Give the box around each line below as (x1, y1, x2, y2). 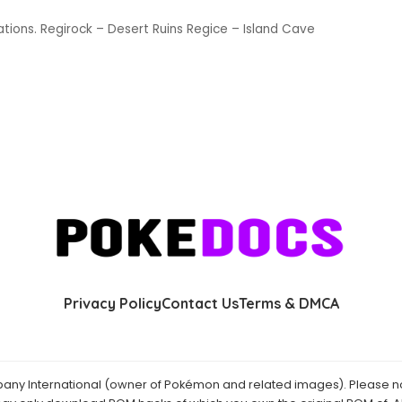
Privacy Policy (63, 294, 162, 313)
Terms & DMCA (238, 294, 339, 313)
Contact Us (161, 294, 239, 313)
